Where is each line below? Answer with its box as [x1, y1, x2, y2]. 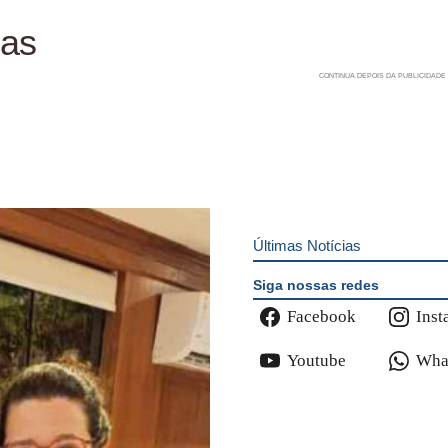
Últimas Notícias [252, 237, 361, 254]
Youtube [286, 351, 346, 371]
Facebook [286, 307, 356, 327]
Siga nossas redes [252, 276, 379, 293]
